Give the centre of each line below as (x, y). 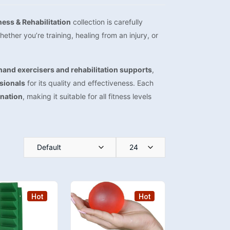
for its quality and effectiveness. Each (89, 83)
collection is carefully (107, 22)
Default (49, 147)
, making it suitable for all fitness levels (87, 96)
